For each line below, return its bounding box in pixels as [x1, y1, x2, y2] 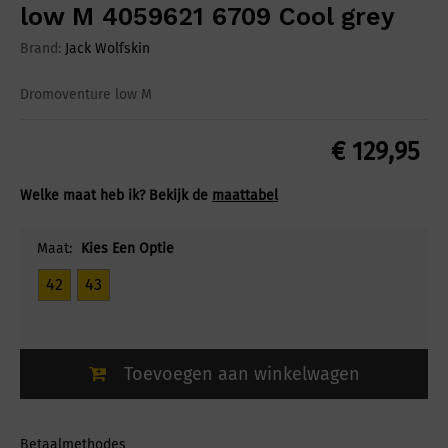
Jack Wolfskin [65, 40, 150, 58]
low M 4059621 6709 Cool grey [20, 2, 395, 32]
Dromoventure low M [20, 86, 152, 104]
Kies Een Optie [81, 240, 174, 258]
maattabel [212, 187, 278, 205]
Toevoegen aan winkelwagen [123, 363, 360, 386]
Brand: [20, 40, 65, 58]
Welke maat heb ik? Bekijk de [20, 187, 212, 205]
